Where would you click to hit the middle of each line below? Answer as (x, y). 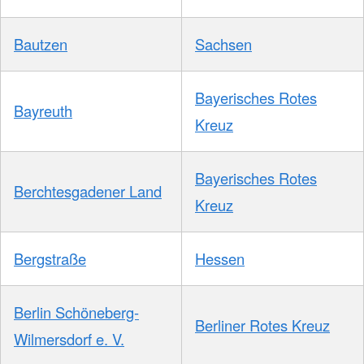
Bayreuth (43, 110)
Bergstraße (50, 258)
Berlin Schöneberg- (76, 312)
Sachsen (223, 43)
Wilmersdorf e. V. (69, 338)
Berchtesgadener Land (88, 191)
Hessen (220, 258)
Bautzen (41, 43)
